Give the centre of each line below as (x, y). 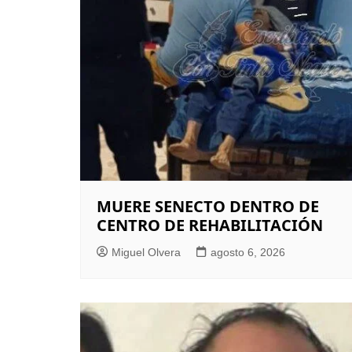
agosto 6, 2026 (248, 252)
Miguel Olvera (146, 252)
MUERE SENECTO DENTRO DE (208, 206)
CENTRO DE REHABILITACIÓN (210, 225)
